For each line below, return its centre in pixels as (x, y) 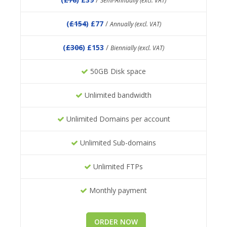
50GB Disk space (117, 71)
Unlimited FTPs (117, 167)
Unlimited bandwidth (117, 95)
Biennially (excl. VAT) (137, 48)
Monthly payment (117, 191)
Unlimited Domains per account (117, 119)
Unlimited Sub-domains (117, 143)
